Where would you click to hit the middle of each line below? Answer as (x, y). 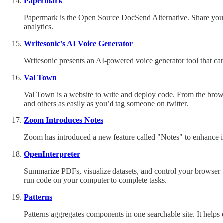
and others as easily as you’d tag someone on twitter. (106, 103)
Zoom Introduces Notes (63, 120)
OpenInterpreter (52, 154)
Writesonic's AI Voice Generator (78, 43)
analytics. (39, 26)
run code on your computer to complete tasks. (95, 180)
